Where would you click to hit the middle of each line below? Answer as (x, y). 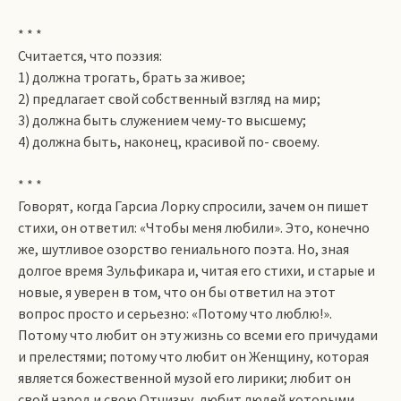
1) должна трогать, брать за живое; (132, 77)
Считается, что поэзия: (90, 55)
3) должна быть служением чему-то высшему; (162, 120)
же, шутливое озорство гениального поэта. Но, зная (183, 249)
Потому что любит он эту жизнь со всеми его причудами (198, 335)
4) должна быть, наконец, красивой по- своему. (169, 141)
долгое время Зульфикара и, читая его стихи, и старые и (196, 270)
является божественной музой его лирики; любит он (184, 378)
